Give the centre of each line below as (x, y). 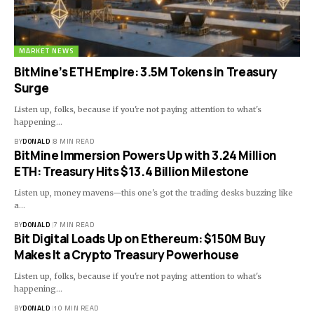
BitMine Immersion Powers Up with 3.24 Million (145, 156)
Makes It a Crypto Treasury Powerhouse (127, 255)
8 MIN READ (74, 142)
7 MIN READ (74, 225)
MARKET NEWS (46, 51)
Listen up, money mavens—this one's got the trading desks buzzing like (153, 193)
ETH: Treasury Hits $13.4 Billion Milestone (131, 172)
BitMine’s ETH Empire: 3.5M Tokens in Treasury (146, 72)
